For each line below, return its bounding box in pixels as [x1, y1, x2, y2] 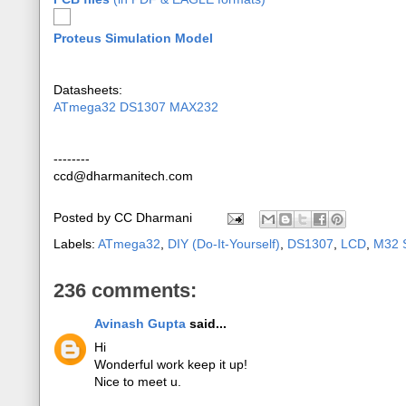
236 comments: [53, 279, 197, 302]
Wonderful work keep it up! [94, 357, 247, 372]
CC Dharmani [114, 210, 192, 226]
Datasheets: [53, 82, 122, 97]
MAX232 [169, 100, 218, 114]
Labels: [53, 237, 98, 251]
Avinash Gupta [94, 316, 186, 331]
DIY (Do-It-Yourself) [168, 237, 280, 251]
